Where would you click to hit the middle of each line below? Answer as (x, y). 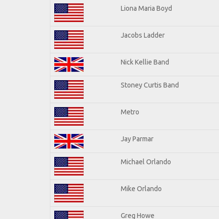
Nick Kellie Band (145, 62)
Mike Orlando (141, 188)
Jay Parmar (137, 139)
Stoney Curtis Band (150, 85)
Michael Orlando (146, 162)
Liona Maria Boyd (146, 8)
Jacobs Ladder (143, 35)
